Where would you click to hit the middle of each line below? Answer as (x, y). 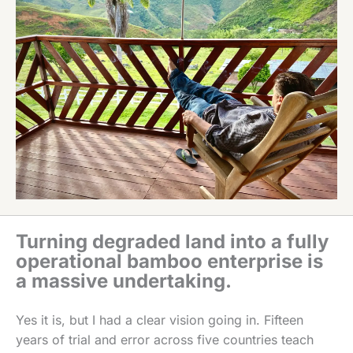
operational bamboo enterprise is (169, 261)
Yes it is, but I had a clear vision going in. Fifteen (160, 320)
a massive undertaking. (124, 281)
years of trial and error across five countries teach (165, 339)
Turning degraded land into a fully (172, 241)
